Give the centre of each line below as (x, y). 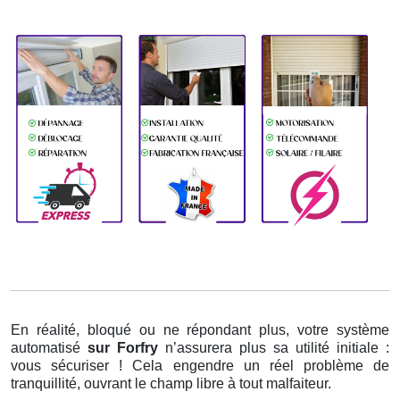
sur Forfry (126, 348)
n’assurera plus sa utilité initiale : (277, 348)
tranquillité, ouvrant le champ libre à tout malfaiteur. (171, 384)
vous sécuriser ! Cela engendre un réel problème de (200, 366)
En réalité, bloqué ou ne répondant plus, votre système (200, 330)
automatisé (49, 348)
